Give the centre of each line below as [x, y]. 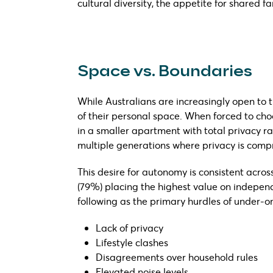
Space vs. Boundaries [165, 71]
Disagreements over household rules [177, 257]
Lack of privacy [129, 227]
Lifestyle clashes [132, 242]
